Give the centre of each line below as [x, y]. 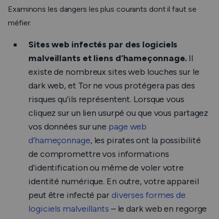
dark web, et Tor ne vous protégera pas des [112, 86]
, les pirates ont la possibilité [145, 140]
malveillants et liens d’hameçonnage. [109, 58]
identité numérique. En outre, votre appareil [114, 181]
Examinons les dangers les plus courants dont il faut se [102, 9]
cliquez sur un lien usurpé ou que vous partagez [119, 113]
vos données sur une [68, 127]
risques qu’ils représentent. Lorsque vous [106, 99]
